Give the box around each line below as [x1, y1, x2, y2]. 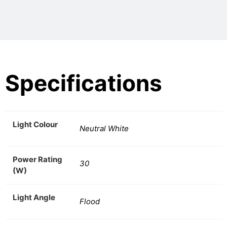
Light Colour [13, 120, 58, 130]
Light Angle [13, 193, 55, 203]
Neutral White [80, 124, 129, 134]
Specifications [5, 69, 162, 97]
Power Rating [13, 155, 62, 165]
